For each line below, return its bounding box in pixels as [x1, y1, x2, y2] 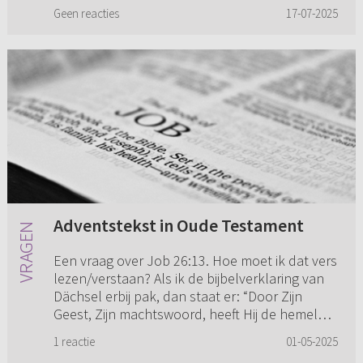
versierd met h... [53, 322, 149, 341]
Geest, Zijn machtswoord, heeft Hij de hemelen [53, 304, 333, 323]
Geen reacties [53, 5, 119, 21]
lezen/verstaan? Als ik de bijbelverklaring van [53, 268, 324, 288]
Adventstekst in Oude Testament [53, 213, 304, 237]
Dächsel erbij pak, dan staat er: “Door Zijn [53, 286, 302, 305]
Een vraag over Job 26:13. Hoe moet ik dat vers [53, 250, 337, 270]
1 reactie [53, 333, 95, 349]
